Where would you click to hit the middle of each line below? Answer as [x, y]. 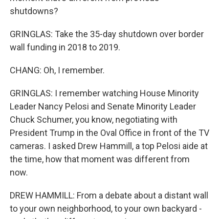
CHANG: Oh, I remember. [57, 70]
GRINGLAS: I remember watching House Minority [104, 93]
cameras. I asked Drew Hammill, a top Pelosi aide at [109, 146]
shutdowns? [34, 11]
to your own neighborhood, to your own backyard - [106, 208]
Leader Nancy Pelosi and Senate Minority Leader [103, 106]
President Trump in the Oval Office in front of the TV [109, 133]
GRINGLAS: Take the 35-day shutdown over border [107, 34]
